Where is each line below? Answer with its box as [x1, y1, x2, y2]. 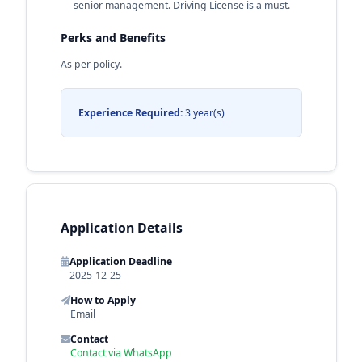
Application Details [60, 218, 183, 237]
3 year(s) [182, 105, 225, 120]
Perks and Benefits [60, 29, 166, 45]
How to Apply [69, 293, 136, 307]
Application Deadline [69, 254, 172, 268]
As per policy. [60, 57, 122, 71]
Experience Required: [78, 105, 183, 120]
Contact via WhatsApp [69, 345, 172, 360]
